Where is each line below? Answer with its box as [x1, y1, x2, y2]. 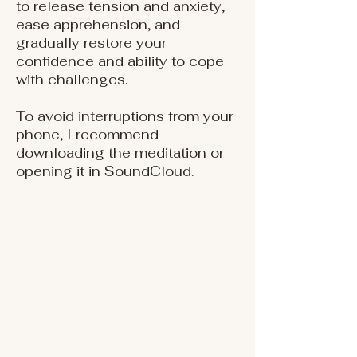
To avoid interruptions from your [16, 108, 233, 125]
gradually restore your [16, 34, 167, 52]
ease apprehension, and [16, 16, 180, 33]
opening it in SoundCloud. [16, 163, 194, 180]
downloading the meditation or [16, 144, 224, 162]
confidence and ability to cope [16, 53, 224, 70]
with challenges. [16, 71, 127, 88]
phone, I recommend [16, 126, 159, 143]
